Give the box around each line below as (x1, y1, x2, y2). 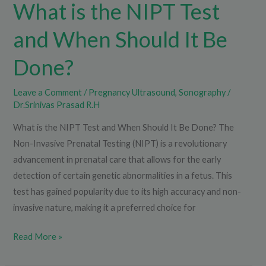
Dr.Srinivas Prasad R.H (13, 99, 100, 110)
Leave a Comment (13, 87, 83, 97)
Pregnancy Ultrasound (88, 87, 176, 97)
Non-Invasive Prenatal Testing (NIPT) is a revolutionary (13, 138, 227, 149)
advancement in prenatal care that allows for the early (13, 154, 221, 165)
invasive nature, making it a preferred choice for (13, 202, 197, 213)
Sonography (179, 87, 226, 97)
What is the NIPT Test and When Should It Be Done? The (13, 122, 235, 133)
